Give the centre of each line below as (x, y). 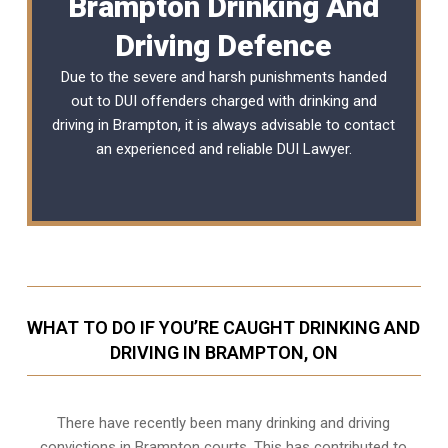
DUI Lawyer (312, 148)
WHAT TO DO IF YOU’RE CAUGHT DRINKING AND (224, 327)
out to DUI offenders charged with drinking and (223, 100)
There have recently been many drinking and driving (224, 422)
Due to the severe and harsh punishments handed (223, 76)
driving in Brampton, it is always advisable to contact (224, 124)
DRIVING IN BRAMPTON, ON (223, 352)
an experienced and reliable (186, 148)
